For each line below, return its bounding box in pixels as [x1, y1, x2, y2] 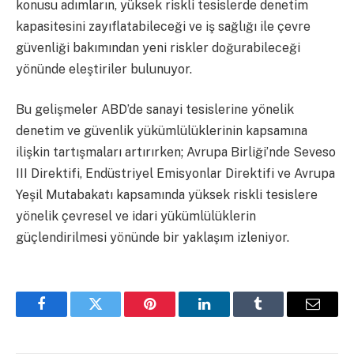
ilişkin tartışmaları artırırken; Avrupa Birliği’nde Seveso [16, 145, 336, 160]
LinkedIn [202, 308, 255, 323]
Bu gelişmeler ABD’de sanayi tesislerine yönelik [16, 102, 294, 118]
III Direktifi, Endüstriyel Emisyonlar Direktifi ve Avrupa [16, 166, 335, 182]
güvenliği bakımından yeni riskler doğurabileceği [16, 40, 300, 55]
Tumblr [257, 308, 299, 323]
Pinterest [149, 308, 199, 323]
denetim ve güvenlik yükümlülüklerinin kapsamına [16, 123, 307, 139]
